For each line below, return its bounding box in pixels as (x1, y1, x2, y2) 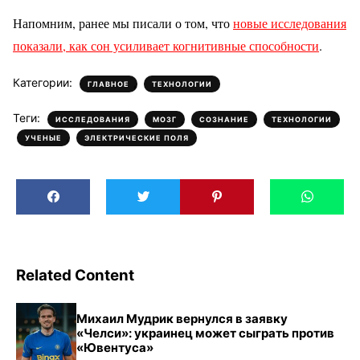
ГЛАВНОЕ (88, 79, 129, 88)
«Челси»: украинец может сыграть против (76, 325, 334, 341)
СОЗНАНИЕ (199, 114, 249, 124)
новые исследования (233, 14, 346, 31)
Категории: (13, 75, 76, 89)
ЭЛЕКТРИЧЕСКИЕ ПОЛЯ (84, 133, 189, 142)
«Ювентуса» (76, 339, 153, 355)
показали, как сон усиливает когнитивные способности (13, 36, 319, 54)
